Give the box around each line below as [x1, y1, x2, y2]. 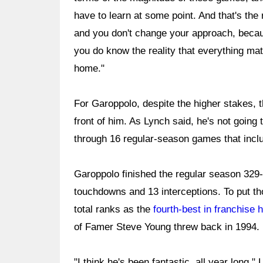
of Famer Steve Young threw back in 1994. [74, 221, 259, 232]
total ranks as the [74, 204, 153, 215]
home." [74, 63, 104, 74]
